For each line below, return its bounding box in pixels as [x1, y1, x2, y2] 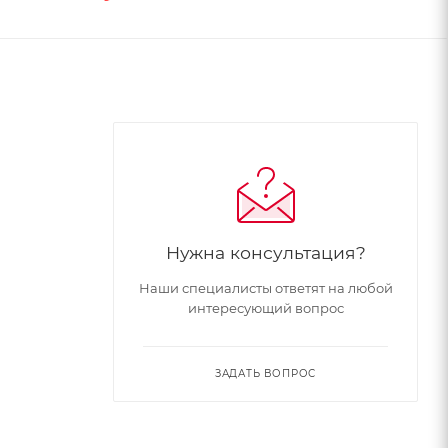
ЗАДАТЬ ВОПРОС [214, 366, 317, 380]
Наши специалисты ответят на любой [138, 279, 393, 296]
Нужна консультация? [165, 241, 366, 263]
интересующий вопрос [187, 299, 344, 316]
